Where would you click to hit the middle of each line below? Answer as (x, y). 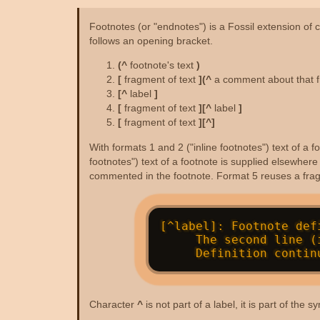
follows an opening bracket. (151, 41)
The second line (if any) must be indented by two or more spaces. (177, 240)
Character (113, 304)
